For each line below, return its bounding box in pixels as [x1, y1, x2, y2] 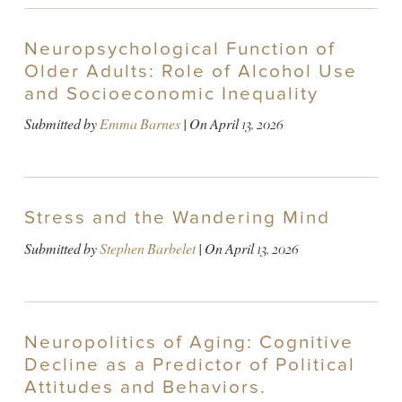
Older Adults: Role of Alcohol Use [23, 59, 357, 83]
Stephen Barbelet [99, 239, 196, 258]
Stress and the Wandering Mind [23, 206, 330, 230]
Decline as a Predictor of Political [23, 353, 355, 376]
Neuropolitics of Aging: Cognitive [23, 330, 354, 354]
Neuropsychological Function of [23, 37, 336, 60]
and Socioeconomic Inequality [23, 82, 319, 105]
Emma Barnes [99, 115, 180, 135]
